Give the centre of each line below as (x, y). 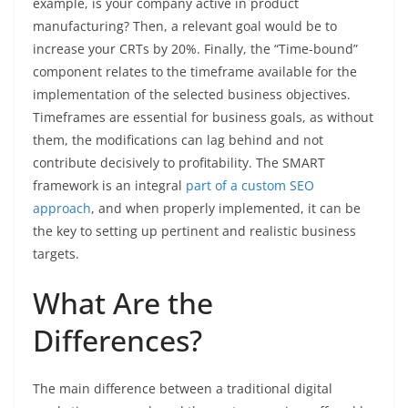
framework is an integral (109, 186)
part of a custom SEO (250, 186)
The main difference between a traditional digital (183, 389)
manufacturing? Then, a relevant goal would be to (185, 26)
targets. (56, 254)
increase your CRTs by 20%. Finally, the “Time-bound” (195, 49)
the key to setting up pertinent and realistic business (194, 231)
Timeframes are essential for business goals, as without (203, 117)
